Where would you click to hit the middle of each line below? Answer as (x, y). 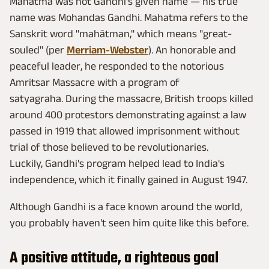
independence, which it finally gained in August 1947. (128, 180)
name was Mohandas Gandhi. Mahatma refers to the (129, 18)
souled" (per (38, 50)
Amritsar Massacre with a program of (95, 83)
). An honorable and (192, 50)
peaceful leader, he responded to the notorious (117, 66)
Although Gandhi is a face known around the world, (126, 207)
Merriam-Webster (107, 50)
